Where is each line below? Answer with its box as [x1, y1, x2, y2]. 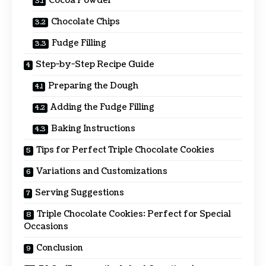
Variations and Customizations [36, 165, 167, 177]
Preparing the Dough [48, 80, 138, 91]
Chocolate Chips [51, 15, 120, 27]
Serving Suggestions [35, 186, 124, 198]
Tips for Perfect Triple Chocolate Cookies [36, 144, 214, 156]
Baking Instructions [51, 122, 135, 134]
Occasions [24, 220, 68, 232]
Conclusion [36, 242, 83, 254]
